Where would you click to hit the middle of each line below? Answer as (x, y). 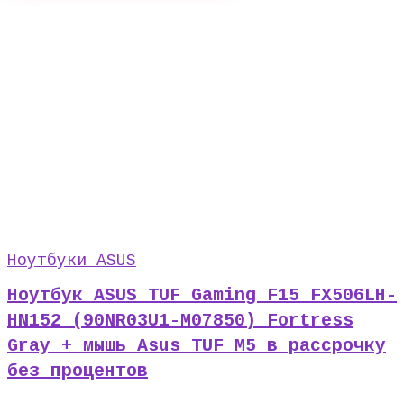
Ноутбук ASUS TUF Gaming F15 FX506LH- (202, 295)
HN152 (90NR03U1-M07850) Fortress (180, 321)
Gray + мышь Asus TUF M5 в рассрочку (197, 346)
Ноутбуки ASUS (72, 261)
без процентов (78, 371)
